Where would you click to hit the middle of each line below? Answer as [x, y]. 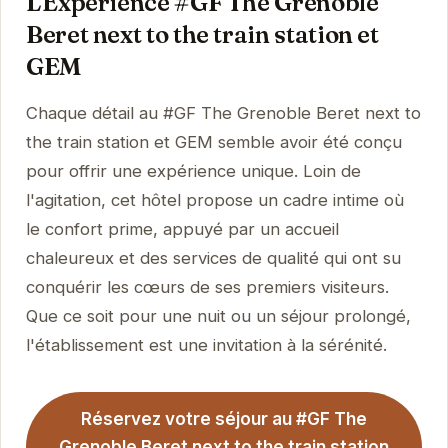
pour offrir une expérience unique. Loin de [193, 170]
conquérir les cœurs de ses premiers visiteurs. [207, 286]
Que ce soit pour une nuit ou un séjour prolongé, [218, 315]
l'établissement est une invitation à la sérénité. [206, 344]
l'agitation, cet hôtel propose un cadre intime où [214, 199]
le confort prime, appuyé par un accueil [182, 228]
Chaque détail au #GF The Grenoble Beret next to [223, 112]
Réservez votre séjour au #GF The [224, 419]
